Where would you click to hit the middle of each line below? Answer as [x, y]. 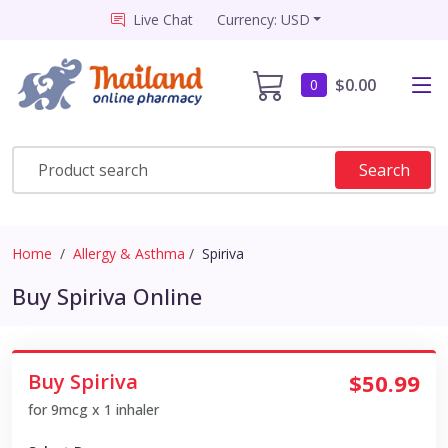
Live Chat [162, 19]
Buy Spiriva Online [107, 296]
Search [384, 170]
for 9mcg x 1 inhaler [93, 410]
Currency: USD [263, 19]
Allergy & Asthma [129, 254]
